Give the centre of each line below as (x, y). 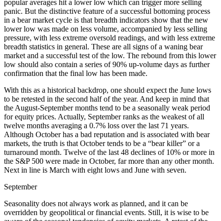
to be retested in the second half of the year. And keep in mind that (107, 99)
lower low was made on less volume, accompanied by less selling (106, 29)
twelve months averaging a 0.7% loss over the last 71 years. (96, 125)
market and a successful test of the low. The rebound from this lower (110, 55)
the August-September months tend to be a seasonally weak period (107, 108)
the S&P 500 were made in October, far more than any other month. (109, 161)
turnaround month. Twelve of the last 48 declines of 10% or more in (109, 152)
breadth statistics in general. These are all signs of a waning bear (103, 46)
